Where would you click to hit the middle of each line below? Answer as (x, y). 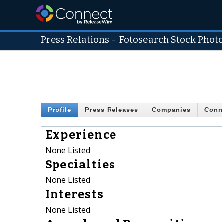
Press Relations (75, 40)
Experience (81, 135)
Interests (74, 194)
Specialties (81, 164)
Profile (59, 110)
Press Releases (111, 110)
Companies (171, 110)
